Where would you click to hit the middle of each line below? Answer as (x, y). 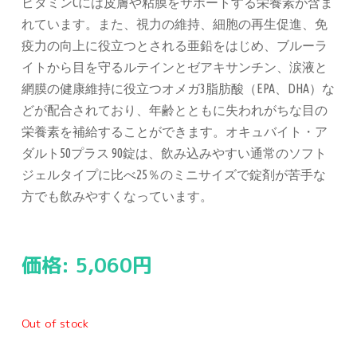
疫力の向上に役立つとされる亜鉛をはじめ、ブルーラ (175, 45)
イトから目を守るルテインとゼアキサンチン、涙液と (175, 67)
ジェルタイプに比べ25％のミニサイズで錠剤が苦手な (174, 175)
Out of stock (55, 323)
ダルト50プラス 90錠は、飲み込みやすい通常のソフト (174, 153)
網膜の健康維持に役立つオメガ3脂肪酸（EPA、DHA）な (178, 88)
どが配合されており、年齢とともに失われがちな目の (175, 110)
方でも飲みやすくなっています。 (117, 196)
